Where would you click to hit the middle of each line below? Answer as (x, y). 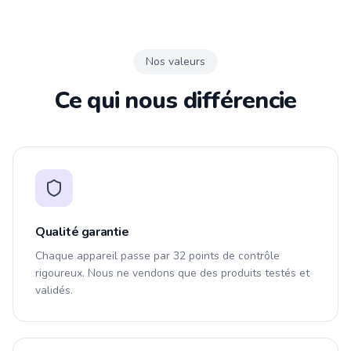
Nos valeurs (175, 62)
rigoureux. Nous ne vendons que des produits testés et (172, 273)
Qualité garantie (82, 232)
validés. (54, 290)
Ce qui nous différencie (175, 101)
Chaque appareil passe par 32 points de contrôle (157, 256)
